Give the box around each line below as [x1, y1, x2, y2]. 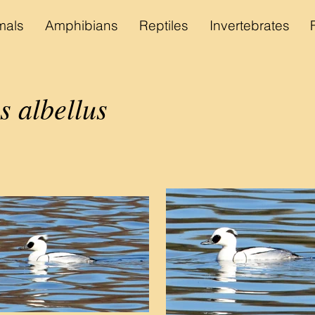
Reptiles [139, 17, 188, 34]
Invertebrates [209, 17, 290, 34]
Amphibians [45, 17, 118, 34]
